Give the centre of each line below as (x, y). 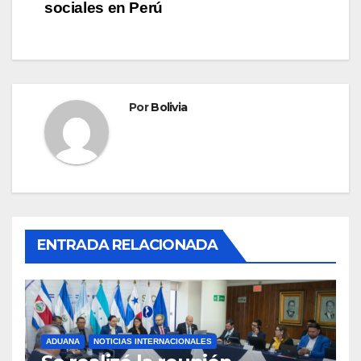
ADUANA (63, 342)
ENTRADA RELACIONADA (127, 245)
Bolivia (169, 108)
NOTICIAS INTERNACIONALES (153, 342)
